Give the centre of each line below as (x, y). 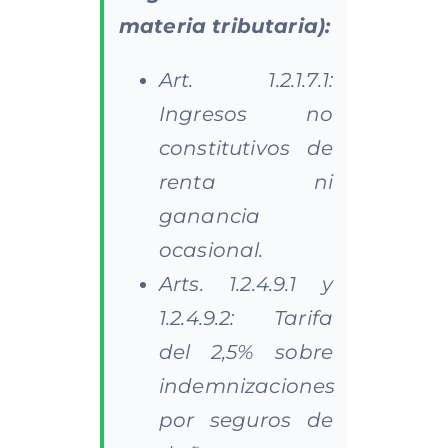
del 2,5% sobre (246, 351)
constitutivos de (246, 147)
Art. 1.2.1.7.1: (246, 79)
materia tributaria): (224, 25)
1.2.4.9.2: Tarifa (246, 317)
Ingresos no (246, 113)
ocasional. (211, 249)
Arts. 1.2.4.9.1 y (246, 283)
